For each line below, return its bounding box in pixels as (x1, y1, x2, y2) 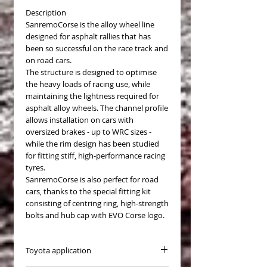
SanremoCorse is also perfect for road (26, 173, 159, 185)
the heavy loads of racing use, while (26, 78, 150, 89)
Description (26, 7, 66, 18)
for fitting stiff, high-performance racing (26, 150, 165, 161)
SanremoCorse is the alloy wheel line (26, 18, 154, 30)
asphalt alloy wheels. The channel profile (26, 102, 168, 113)
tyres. (26, 162, 45, 173)
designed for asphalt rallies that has (26, 30, 151, 42)
